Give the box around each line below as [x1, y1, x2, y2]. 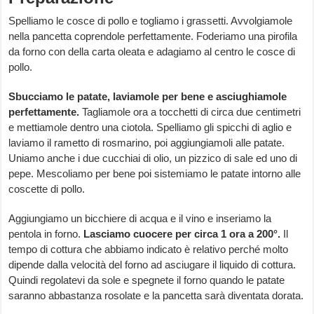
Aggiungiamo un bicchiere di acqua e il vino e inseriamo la [8, 212, 272, 225]
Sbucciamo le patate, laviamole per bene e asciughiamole [8, 90, 287, 103]
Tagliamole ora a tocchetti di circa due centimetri [79, 106, 301, 118]
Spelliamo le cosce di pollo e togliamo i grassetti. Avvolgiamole [8, 15, 293, 27]
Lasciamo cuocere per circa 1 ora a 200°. [83, 228, 281, 240]
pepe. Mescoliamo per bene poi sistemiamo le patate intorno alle [8, 168, 301, 180]
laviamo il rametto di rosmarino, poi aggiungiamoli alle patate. [8, 137, 285, 149]
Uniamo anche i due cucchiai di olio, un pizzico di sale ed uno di [8, 152, 298, 165]
